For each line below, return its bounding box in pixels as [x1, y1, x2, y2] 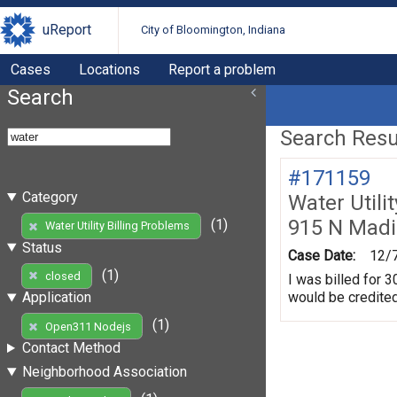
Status [21, 238, 62, 256]
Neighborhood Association [21, 363, 187, 381]
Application [21, 289, 91, 307]
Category [21, 188, 78, 206]
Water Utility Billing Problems [44, 219, 190, 233]
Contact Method [21, 339, 121, 357]
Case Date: [288, 246, 355, 264]
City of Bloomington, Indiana [141, 23, 286, 37]
